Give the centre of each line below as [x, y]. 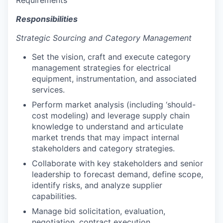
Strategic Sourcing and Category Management [104, 38]
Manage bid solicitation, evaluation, [99, 211]
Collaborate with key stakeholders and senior [117, 163]
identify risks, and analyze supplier [97, 185]
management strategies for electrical [101, 67]
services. [48, 89]
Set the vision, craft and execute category [111, 56]
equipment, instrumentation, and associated [114, 78]
